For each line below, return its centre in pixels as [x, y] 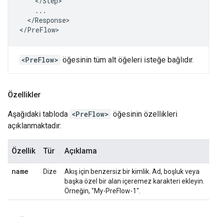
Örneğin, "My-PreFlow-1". [102, 191]
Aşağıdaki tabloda [39, 114]
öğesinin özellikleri [144, 114]
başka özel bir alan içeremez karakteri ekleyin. [134, 181]
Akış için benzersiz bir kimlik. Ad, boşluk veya [132, 171]
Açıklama [81, 151]
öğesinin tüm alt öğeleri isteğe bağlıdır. [127, 60]
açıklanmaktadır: [35, 126]
